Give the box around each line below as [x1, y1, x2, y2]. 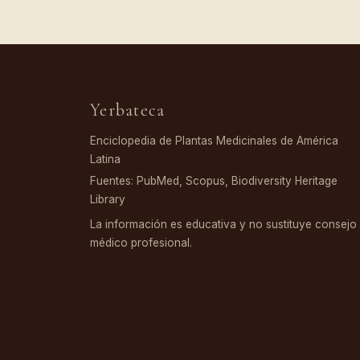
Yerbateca [90, 100, 166, 121]
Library [90, 193, 125, 207]
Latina [90, 153, 121, 166]
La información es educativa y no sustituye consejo [90, 218, 357, 231]
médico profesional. [90, 236, 192, 250]
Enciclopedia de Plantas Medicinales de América [90, 134, 338, 148]
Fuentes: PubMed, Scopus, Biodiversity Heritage [90, 174, 337, 188]
